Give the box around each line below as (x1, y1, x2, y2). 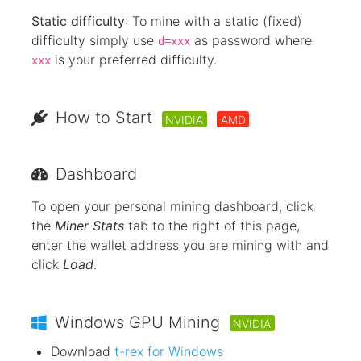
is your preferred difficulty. (51, 52, 217, 68)
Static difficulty (31, 13, 125, 30)
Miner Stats (55, 217, 124, 234)
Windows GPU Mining (50, 312, 225, 332)
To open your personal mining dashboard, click (31, 197, 313, 214)
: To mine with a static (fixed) (125, 13, 302, 30)
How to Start (51, 108, 157, 128)
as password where (190, 32, 312, 49)
